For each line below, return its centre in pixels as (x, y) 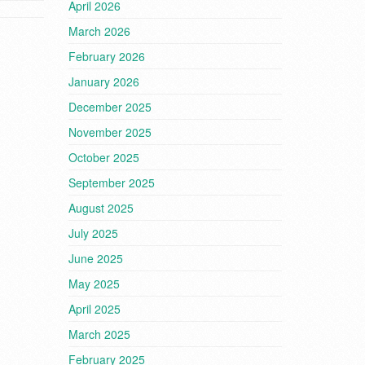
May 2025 (94, 284)
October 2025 (103, 157)
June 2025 (95, 258)
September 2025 (111, 182)
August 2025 (101, 208)
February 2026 (106, 56)
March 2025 (99, 334)
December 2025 (110, 107)
